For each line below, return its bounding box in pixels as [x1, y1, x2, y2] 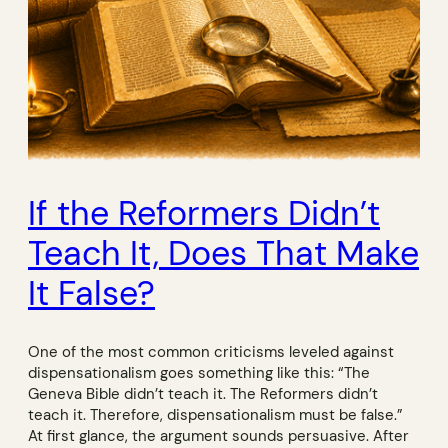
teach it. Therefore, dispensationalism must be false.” [28, 406, 403, 426]
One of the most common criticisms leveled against [28, 343, 394, 363]
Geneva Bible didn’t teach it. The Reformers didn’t [28, 385, 378, 405]
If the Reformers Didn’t [28, 190, 380, 236]
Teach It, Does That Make [28, 230, 419, 276]
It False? [28, 270, 155, 316]
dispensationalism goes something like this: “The [28, 364, 370, 384]
